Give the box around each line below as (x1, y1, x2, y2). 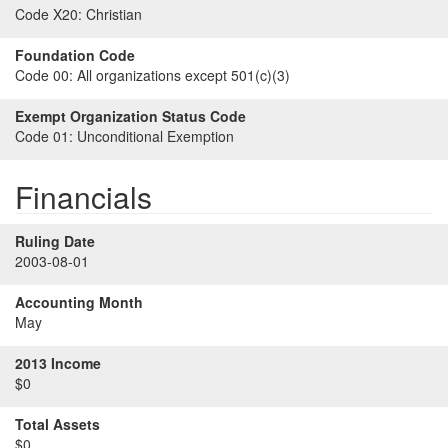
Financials (15, 175, 152, 218)
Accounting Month (15, 292, 143, 312)
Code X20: (15, 4, 82, 24)
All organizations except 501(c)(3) (73, 65, 290, 85)
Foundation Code (15, 45, 135, 65)
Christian (82, 4, 142, 24)
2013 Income (15, 353, 101, 373)
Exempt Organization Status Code (15, 106, 246, 126)
